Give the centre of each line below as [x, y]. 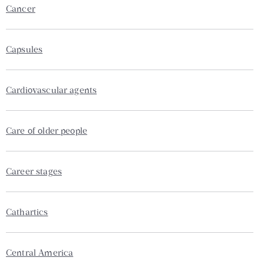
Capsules [24, 49]
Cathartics [27, 212]
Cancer [21, 9]
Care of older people [47, 131]
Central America [40, 253]
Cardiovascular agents [52, 90]
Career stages [34, 171]
